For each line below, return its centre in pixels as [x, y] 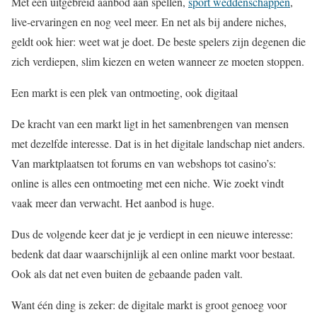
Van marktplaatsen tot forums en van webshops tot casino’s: [144, 163]
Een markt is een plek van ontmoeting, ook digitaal [125, 92]
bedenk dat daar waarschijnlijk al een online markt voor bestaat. [153, 254]
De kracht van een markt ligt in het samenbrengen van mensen [150, 123]
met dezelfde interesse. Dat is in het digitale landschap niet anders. [158, 143]
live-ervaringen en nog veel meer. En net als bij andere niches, [149, 22]
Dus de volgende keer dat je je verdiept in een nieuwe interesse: [152, 234]
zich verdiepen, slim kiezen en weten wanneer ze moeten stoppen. [158, 61]
